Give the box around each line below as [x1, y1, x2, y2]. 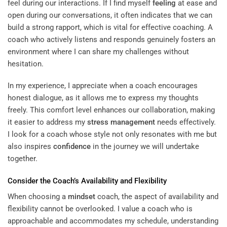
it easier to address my [8, 118, 87, 127]
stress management [87, 118, 155, 127]
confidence [53, 142, 91, 152]
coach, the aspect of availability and [95, 192, 218, 202]
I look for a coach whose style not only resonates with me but [8, 130, 217, 139]
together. [8, 154, 37, 164]
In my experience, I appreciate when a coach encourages [8, 81, 198, 91]
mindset [68, 192, 95, 202]
